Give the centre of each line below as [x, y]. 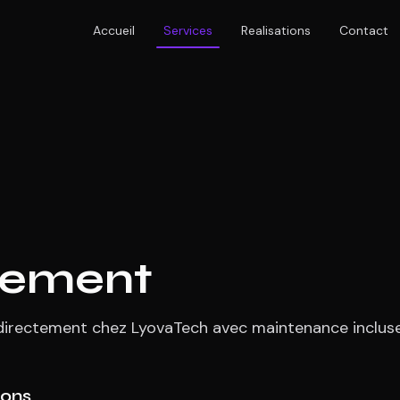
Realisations [275, 30]
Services [187, 30]
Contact [363, 30]
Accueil [113, 30]
